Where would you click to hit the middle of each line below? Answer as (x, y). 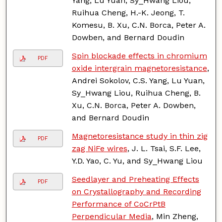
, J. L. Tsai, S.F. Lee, (164, 148)
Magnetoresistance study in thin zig (139, 136)
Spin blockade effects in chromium (139, 55)
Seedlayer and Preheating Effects (135, 179)
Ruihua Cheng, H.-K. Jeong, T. (128, 12)
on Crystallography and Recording (136, 191)
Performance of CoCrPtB (118, 204)
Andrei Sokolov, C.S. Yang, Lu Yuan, (138, 80)
